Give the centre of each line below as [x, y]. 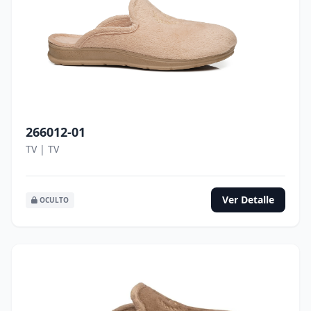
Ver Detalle [248, 200]
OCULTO [53, 200]
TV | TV [42, 149]
